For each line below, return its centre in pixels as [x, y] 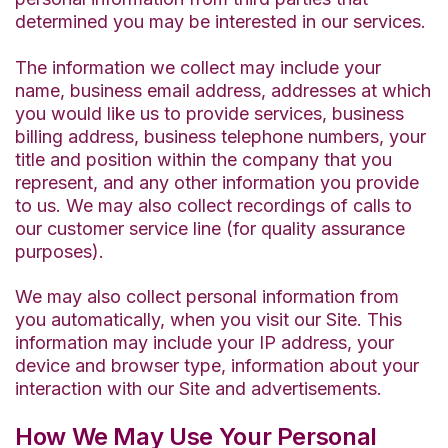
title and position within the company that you [203, 159]
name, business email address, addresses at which [223, 90]
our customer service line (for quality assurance [210, 228]
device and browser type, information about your [217, 365]
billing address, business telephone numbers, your [220, 136]
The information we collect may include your [198, 67]
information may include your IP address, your [204, 342]
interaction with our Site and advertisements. [198, 388]
